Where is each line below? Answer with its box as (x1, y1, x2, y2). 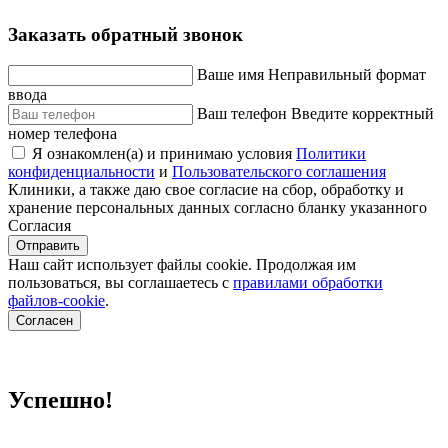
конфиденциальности (8, 162, 155, 180)
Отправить (16, 237, 80, 253)
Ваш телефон (197, 104, 287, 122)
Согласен (16, 312, 73, 328)
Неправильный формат (268, 65, 426, 83)
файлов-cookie (8, 291, 105, 309)
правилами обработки (233, 273, 383, 291)
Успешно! (8, 386, 113, 413)
